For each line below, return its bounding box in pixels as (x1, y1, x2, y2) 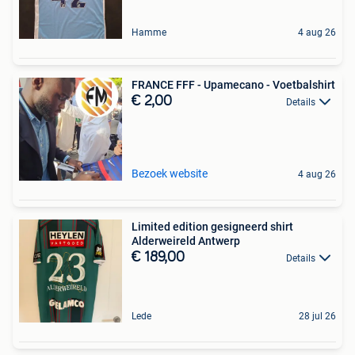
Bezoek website (132, 166, 208, 180)
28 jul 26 (299, 310, 336, 322)
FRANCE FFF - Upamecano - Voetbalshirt (132, 78, 335, 91)
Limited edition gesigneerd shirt (132, 219, 293, 233)
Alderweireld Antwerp (132, 234, 240, 247)
